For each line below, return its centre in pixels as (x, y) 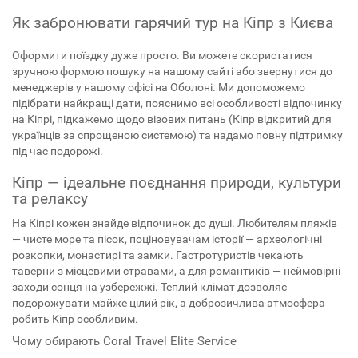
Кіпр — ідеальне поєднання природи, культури (177, 183)
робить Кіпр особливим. (75, 319)
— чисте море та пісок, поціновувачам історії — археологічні (167, 239)
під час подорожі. (58, 151)
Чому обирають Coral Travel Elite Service (124, 341)
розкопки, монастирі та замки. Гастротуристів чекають (158, 255)
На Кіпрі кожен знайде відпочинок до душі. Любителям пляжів (175, 223)
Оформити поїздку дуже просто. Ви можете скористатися (162, 55)
